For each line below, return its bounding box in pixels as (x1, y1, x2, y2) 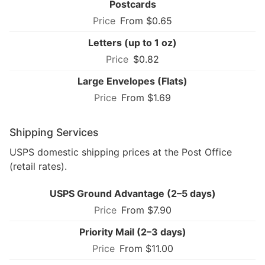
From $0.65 (120, 14, 172, 27)
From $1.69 (121, 91, 171, 104)
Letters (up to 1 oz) (88, 36, 177, 49)
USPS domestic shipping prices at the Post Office (9, 146, 232, 158)
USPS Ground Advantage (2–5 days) (49, 187, 216, 199)
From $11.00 (119, 242, 173, 254)
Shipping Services (9, 125, 98, 138)
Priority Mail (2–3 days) (79, 225, 186, 238)
